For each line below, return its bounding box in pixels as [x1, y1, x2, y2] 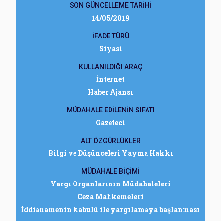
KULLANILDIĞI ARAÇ [79, 63, 142, 71]
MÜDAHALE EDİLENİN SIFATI [66, 106, 155, 114]
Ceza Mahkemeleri [77, 192, 144, 201]
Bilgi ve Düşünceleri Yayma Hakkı [48, 148, 173, 158]
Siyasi [99, 44, 122, 53]
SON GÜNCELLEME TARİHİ [70, 1, 151, 9]
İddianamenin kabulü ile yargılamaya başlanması [21, 205, 200, 214]
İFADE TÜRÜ [92, 32, 129, 40]
